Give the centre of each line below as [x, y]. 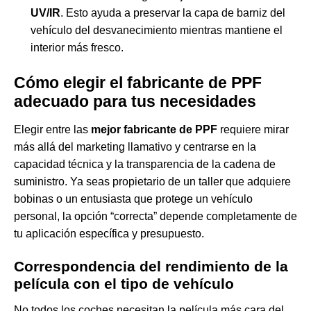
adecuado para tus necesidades [135, 102]
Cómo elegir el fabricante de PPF [138, 83]
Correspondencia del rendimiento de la [151, 267]
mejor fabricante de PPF [154, 130]
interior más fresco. [77, 48]
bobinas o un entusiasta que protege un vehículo [133, 199]
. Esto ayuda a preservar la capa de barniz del [173, 13]
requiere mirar [253, 130]
